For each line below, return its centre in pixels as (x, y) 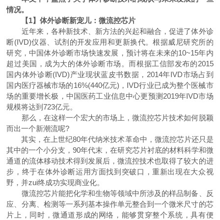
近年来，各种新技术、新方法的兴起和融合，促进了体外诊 (110, 31)
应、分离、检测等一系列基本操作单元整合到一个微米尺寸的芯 (110, 204)
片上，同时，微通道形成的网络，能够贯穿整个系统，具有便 (110, 215)
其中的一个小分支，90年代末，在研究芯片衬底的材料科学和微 (110, 150)
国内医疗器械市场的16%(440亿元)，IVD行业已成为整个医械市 (110, 85)
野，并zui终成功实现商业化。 (55, 182)
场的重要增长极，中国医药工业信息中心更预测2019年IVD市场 (110, 96)
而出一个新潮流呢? (38, 128)
